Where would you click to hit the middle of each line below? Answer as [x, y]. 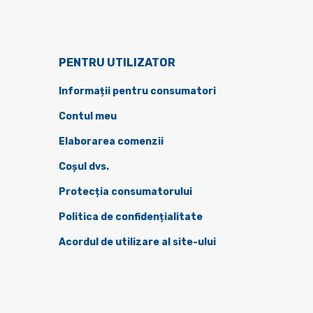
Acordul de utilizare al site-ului [137, 242]
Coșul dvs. [83, 167]
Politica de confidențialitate [130, 217]
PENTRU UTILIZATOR [117, 63]
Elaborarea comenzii [111, 142]
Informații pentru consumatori [137, 92]
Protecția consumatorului [125, 192]
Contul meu [87, 117]
